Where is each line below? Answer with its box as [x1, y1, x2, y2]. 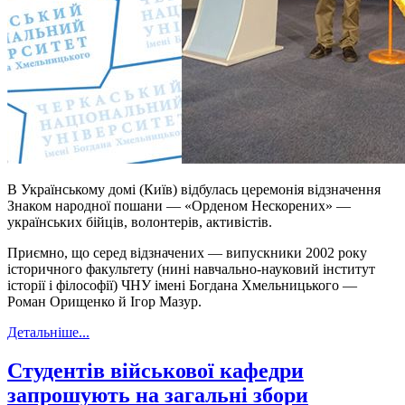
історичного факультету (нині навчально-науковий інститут [7, 260, 375, 277]
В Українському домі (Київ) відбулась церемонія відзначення [7, 181, 381, 197]
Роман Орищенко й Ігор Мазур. [7, 293, 202, 309]
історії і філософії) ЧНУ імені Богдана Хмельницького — [7, 277, 357, 293]
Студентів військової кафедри [7, 358, 304, 382]
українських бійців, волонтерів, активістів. [7, 213, 272, 230]
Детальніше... [7, 324, 89, 340]
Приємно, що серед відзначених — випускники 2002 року [7, 244, 367, 260]
